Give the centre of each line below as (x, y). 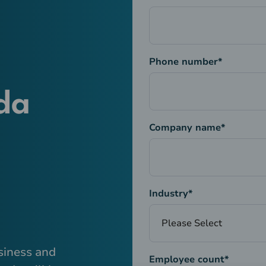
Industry (168, 194)
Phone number (183, 62)
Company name (185, 128)
